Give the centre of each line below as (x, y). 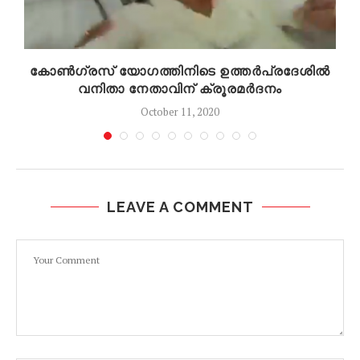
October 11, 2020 (180, 112)
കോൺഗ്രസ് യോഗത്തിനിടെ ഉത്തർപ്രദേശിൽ (180, 72)
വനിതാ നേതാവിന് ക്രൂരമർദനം (180, 89)
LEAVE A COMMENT (180, 207)
